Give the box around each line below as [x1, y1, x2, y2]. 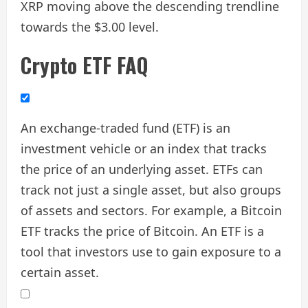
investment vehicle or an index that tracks [21, 140, 267, 157]
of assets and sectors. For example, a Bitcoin [21, 202, 282, 219]
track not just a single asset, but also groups [21, 181, 281, 199]
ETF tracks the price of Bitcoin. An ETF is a [21, 223, 264, 240]
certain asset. [21, 264, 99, 281]
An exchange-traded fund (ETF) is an [21, 120, 230, 137]
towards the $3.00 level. [21, 19, 159, 36]
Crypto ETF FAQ [21, 49, 148, 81]
